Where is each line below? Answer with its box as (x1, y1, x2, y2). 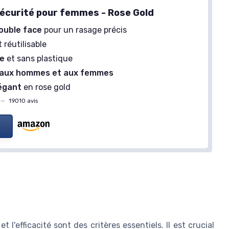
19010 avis (7, 97, 38, 104)
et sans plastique (5, 54, 73, 64)
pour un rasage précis (42, 25, 127, 35)
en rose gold (21, 82, 71, 93)
